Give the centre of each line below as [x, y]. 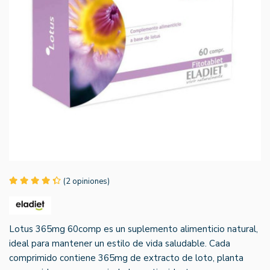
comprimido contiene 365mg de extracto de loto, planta [126, 258]
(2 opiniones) [86, 181]
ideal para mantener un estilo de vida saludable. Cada [120, 243]
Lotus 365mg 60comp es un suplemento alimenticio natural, [133, 229]
